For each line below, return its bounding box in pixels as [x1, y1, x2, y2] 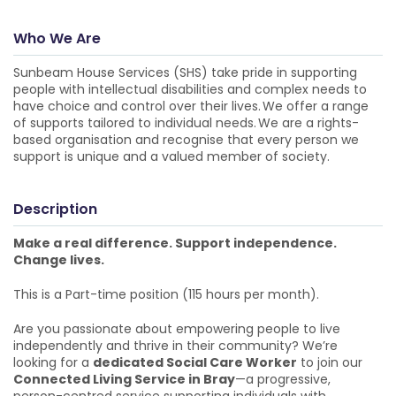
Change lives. [13, 251, 104, 269]
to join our [297, 354, 362, 371]
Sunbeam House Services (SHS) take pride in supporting [13, 64, 357, 81]
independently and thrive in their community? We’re [13, 337, 338, 354]
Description [13, 199, 97, 219]
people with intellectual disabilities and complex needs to [13, 80, 367, 98]
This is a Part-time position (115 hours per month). [13, 286, 319, 303]
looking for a [13, 354, 93, 371]
